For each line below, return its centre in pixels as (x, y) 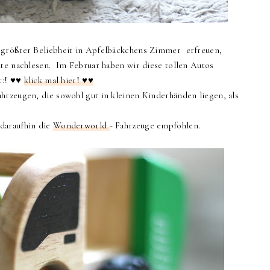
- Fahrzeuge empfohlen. (157, 125)
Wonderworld (81, 125)
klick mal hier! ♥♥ (58, 80)
